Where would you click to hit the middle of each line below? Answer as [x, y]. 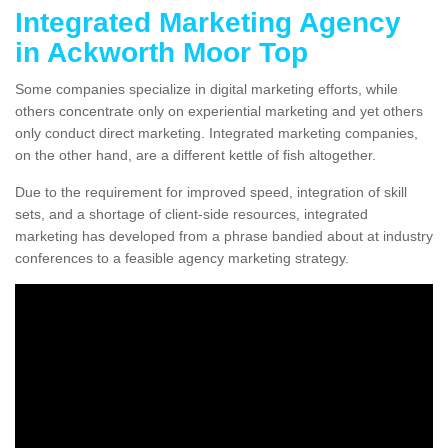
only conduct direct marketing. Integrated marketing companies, [216, 133]
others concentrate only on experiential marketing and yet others [219, 111]
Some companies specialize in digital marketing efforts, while [206, 89]
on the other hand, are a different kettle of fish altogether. [195, 155]
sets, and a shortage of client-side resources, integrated [191, 214]
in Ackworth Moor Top [161, 53]
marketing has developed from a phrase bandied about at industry [224, 236]
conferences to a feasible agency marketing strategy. [182, 258]
